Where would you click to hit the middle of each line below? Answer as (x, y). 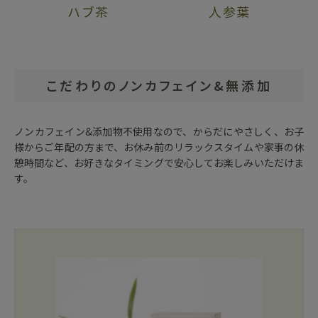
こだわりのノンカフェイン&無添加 (159, 86)
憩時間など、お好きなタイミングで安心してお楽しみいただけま (159, 163)
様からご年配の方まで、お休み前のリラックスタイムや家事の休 (159, 147)
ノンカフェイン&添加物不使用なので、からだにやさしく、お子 (159, 132)
